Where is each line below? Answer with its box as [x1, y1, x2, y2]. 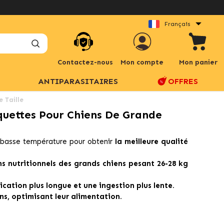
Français [164, 20, 190, 27]
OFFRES [168, 76, 198, 86]
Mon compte [120, 58, 164, 66]
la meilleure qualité [115, 137, 188, 146]
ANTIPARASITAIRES [37, 76, 118, 86]
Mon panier [178, 58, 217, 66]
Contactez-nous [57, 57, 113, 66]
